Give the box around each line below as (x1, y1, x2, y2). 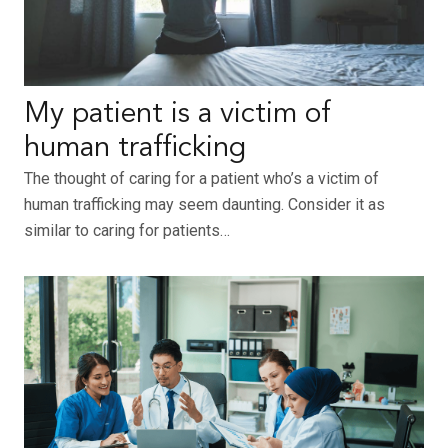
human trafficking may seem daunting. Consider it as (24, 195, 385, 215)
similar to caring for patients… (24, 221, 230, 241)
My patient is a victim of (24, 100, 331, 130)
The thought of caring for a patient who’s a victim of (24, 169, 379, 189)
